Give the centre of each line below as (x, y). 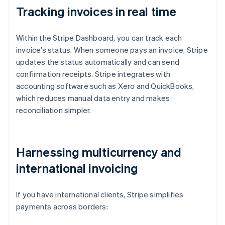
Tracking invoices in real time (96, 12)
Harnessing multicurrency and (99, 152)
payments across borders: (62, 207)
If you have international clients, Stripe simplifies (100, 195)
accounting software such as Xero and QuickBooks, (105, 86)
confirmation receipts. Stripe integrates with (93, 74)
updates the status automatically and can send (98, 62)
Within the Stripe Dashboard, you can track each (99, 38)
